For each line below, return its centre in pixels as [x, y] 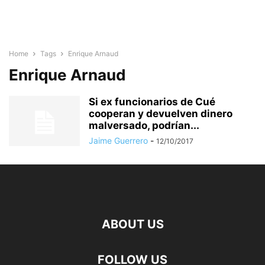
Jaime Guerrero [118, 140]
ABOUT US [132, 224]
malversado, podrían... [144, 125]
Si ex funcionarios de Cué [152, 102]
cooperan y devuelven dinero [161, 114]
